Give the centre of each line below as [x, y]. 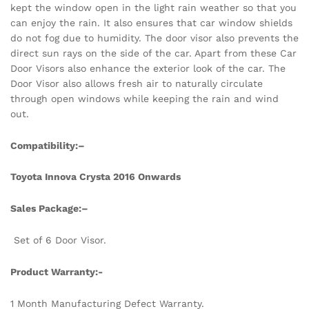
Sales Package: [46, 209]
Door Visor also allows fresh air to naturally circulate [137, 83]
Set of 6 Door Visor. [58, 240]
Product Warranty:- [57, 271]
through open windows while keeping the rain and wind [144, 98]
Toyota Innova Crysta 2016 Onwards [96, 177]
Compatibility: [44, 145]
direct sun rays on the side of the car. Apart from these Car [153, 53]
